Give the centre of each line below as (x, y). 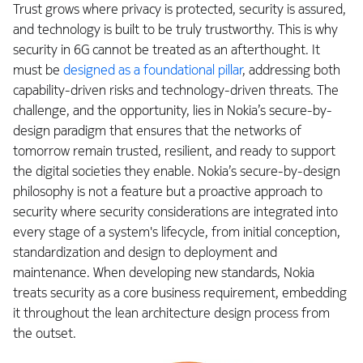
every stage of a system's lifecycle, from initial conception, (177, 233)
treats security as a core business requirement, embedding (180, 293)
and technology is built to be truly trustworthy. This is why (175, 30)
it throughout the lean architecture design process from (171, 314)
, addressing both (291, 70)
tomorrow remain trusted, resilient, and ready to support (174, 152)
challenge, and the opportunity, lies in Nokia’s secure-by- (173, 111)
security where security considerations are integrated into (175, 212)
